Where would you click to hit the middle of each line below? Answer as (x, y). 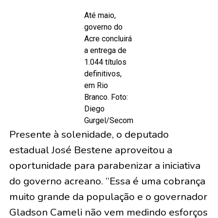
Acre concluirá (108, 39)
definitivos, (103, 74)
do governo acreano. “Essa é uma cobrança (107, 181)
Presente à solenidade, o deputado (89, 134)
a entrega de (106, 50)
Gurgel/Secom (109, 120)
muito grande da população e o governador (108, 197)
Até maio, (100, 15)
